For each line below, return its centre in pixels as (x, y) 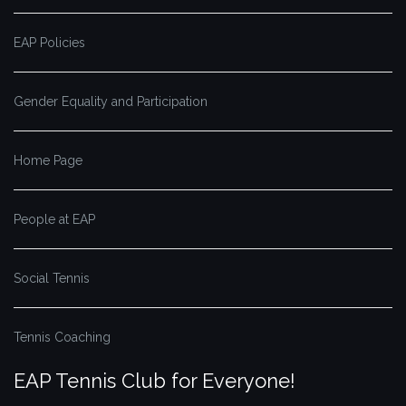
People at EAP (54, 220)
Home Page (48, 161)
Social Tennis (52, 279)
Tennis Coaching (62, 338)
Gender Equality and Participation (111, 102)
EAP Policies (49, 43)
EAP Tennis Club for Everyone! (155, 381)
